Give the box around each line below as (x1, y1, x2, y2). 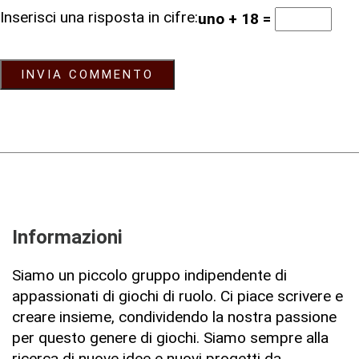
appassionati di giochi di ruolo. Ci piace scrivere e (12, 286, 343, 305)
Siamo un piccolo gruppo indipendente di (12, 265, 287, 284)
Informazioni (12, 225, 123, 248)
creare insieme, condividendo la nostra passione (12, 307, 337, 326)
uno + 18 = (198, 9, 275, 28)
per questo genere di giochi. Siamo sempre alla (12, 328, 329, 347)
